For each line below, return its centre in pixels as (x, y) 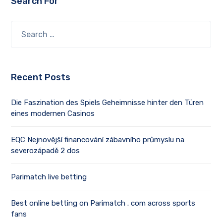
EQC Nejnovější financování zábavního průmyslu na (98, 140)
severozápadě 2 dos (46, 151)
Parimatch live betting (49, 177)
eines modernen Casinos (53, 114)
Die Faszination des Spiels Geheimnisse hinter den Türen (108, 103)
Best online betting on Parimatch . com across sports (103, 203)
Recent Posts (41, 78)
